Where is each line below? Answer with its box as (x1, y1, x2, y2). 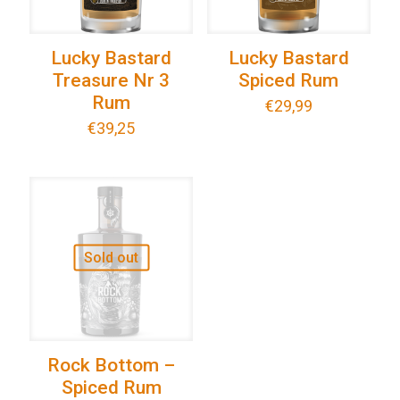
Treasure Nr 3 (53, 70, 171, 92)
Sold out (84, 248, 139, 266)
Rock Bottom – (47, 354, 176, 376)
